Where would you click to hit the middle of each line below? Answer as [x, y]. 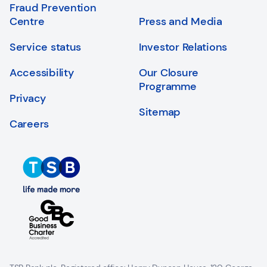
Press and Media [181, 21]
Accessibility [42, 73]
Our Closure [169, 73]
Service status [46, 47]
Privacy [28, 98]
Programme [168, 86]
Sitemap [160, 112]
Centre [27, 21]
